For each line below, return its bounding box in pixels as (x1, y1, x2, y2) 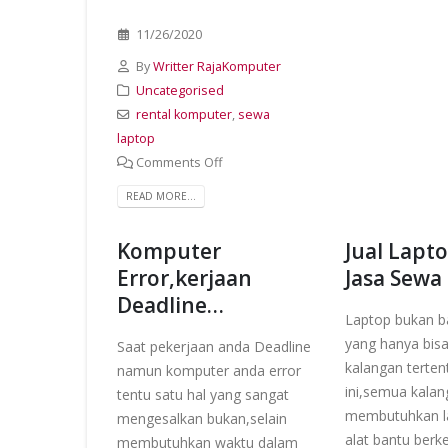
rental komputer (135, 106, 232, 123)
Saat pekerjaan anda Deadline (117, 336, 311, 356)
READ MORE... (126, 188, 196, 203)
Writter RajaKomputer (152, 58, 281, 75)
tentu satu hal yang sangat (117, 384, 289, 404)
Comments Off (135, 154, 222, 171)
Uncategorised (135, 82, 224, 99)
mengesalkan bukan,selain (117, 408, 287, 428)
